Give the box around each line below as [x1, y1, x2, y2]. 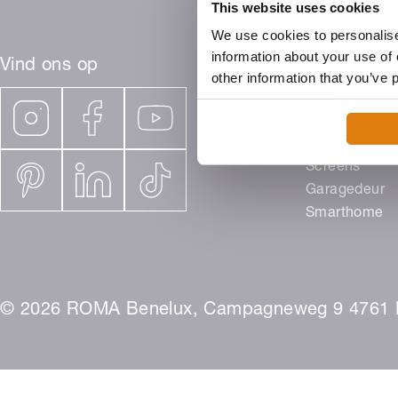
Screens [306, 161, 361, 175]
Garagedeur [306, 184, 385, 198]
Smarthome [306, 207, 384, 221]
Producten [306, 92, 375, 106]
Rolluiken [306, 115, 369, 129]
